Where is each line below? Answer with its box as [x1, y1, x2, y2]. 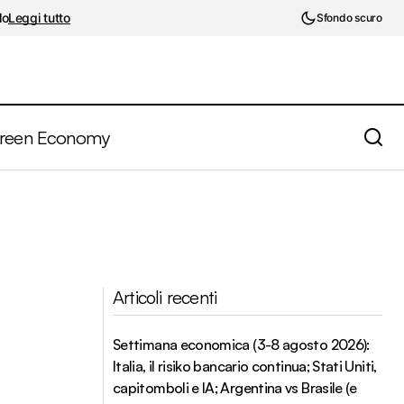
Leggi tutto [7, 9, 70, 25]
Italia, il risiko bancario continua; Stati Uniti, [113, 357, 377, 375]
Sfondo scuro [316, 11, 383, 24]
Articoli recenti [113, 286, 217, 308]
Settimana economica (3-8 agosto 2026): [113, 335, 370, 353]
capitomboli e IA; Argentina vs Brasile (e [113, 379, 357, 397]
